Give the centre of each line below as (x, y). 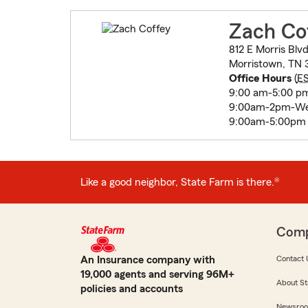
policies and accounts (132, 289)
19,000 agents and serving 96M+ (157, 275)
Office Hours (260, 79)
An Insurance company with (148, 260)
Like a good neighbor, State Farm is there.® (180, 182)
